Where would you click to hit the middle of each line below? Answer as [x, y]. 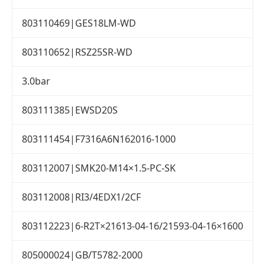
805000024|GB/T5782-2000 [82, 255]
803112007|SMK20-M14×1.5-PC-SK [99, 168]
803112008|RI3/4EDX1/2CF [81, 197]
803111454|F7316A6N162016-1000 [99, 139]
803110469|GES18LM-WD [79, 23]
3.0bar [36, 81]
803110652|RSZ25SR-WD [77, 52]
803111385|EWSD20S [70, 110]
